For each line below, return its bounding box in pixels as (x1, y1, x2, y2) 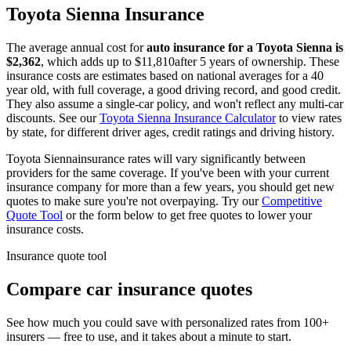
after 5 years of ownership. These (175, 55, 339, 69)
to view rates (279, 111, 342, 125)
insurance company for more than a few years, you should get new (6, 180, 335, 194)
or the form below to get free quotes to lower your (66, 208, 312, 223)
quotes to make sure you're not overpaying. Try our (6, 194, 259, 208)
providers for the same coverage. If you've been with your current (6, 166, 329, 180)
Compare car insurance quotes (6, 279, 252, 300)
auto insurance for (147, 41, 247, 55)
